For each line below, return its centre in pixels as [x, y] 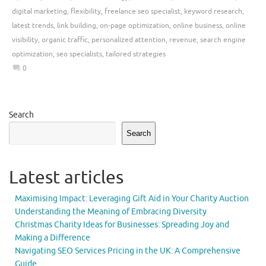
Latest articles [66, 177]
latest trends [33, 26]
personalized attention [129, 40]
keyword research [213, 12]
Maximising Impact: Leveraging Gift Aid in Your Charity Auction [132, 198]
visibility [25, 40]
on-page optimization [134, 26]
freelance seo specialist [142, 12]
